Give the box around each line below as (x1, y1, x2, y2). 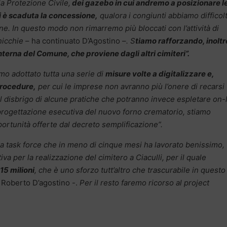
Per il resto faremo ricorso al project (80, 178, 209, 188)
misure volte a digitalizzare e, (105, 69, 214, 79)
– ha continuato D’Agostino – (25, 36, 126, 46)
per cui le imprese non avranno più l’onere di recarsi (36, 82, 224, 92)
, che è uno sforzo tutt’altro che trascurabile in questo (34, 165, 225, 175)
